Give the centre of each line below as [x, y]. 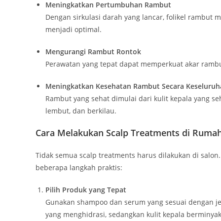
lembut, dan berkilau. [81, 111]
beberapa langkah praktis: [79, 168]
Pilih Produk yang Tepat [86, 190]
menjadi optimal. [74, 30]
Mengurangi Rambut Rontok [93, 52]
